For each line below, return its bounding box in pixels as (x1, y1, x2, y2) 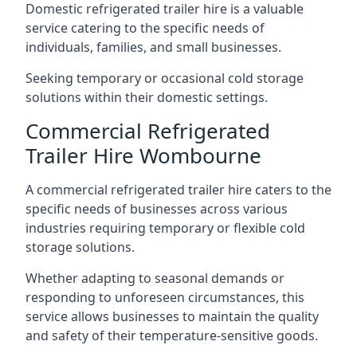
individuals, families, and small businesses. (25, 38, 281, 56)
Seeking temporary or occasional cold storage (25, 69, 304, 87)
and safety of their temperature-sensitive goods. (25, 327, 318, 344)
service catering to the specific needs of (25, 19, 265, 37)
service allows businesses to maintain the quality (25, 308, 319, 325)
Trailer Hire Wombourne (25, 141, 261, 170)
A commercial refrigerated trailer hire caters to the (25, 181, 331, 198)
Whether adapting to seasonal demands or (25, 269, 284, 287)
